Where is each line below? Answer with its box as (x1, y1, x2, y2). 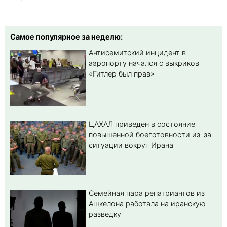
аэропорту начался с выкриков (89, 58, 199, 67)
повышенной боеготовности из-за (89, 130, 211, 139)
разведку (89, 210, 121, 219)
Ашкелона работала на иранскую (89, 199, 206, 208)
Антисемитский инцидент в (89, 48, 186, 57)
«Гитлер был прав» (89, 69, 155, 78)
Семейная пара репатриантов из (89, 188, 205, 198)
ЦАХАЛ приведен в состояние (89, 119, 195, 128)
